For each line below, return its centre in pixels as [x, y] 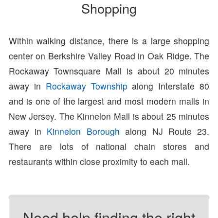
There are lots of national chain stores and [109, 146]
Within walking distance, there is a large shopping [109, 41]
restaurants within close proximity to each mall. [99, 162]
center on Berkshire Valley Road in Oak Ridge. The [109, 56]
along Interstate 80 [168, 86]
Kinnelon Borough [83, 131]
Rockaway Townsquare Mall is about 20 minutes [109, 71]
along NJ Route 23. [164, 131]
